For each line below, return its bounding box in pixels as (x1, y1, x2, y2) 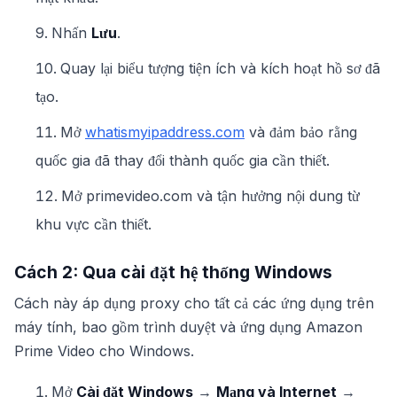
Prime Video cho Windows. (14, 342, 194, 360)
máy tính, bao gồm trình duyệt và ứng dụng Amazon (14, 318, 362, 336)
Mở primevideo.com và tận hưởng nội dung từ (61, 187, 360, 205)
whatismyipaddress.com (85, 123, 245, 141)
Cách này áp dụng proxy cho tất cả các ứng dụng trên (14, 294, 374, 312)
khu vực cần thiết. (35, 215, 152, 233)
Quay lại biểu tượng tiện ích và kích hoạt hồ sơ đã (60, 59, 380, 77)
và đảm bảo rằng (245, 123, 357, 141)
